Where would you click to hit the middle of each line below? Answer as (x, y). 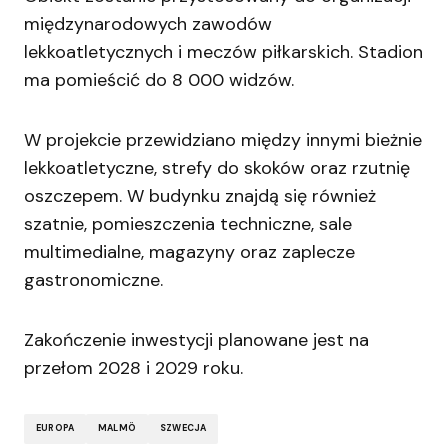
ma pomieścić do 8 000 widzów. (159, 79)
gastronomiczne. (93, 279)
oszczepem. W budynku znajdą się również (200, 195)
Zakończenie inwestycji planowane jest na (196, 339)
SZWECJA (183, 428)
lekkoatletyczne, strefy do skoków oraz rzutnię (217, 167)
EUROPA (55, 428)
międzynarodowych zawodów (148, 23)
